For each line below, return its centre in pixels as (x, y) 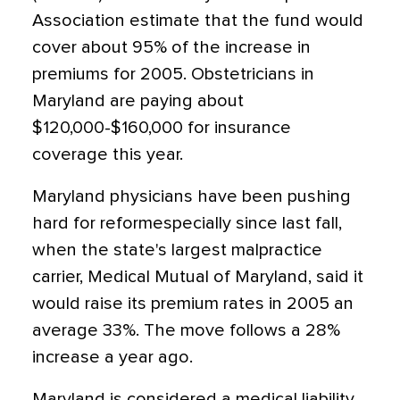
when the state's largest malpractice (177, 250)
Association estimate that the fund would (198, 21)
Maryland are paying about (138, 101)
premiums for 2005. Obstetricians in (173, 74)
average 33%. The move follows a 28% (186, 330)
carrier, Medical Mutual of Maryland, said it (198, 277)
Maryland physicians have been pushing (192, 196)
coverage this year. (108, 154)
